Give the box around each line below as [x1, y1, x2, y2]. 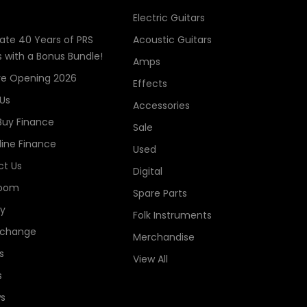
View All [132, 252, 168, 267]
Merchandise [132, 230, 195, 245]
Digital [132, 164, 162, 179]
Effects [132, 77, 167, 91]
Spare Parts [132, 186, 187, 201]
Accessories [132, 99, 190, 113]
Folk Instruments [132, 208, 212, 223]
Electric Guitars [132, 11, 205, 25]
